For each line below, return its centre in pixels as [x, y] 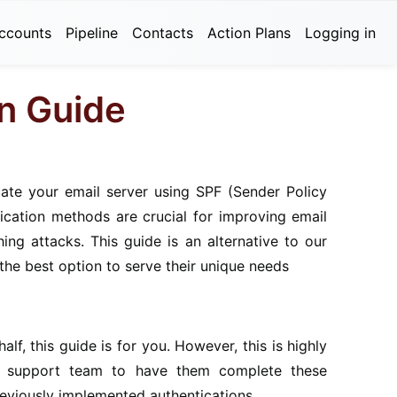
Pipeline [92, 32]
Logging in [340, 32]
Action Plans [249, 32]
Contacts [163, 32]
